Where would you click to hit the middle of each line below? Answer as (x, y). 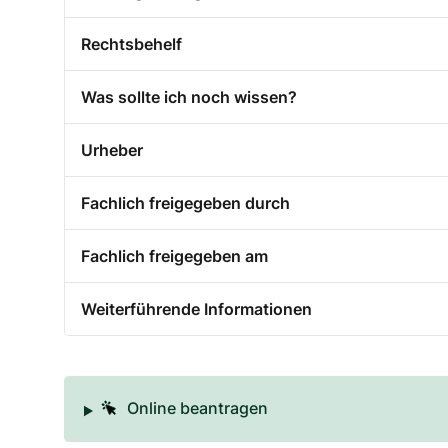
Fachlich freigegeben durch (185, 203)
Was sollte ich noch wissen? (189, 97)
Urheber (112, 150)
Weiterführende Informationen (196, 309)
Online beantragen (197, 408)
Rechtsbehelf (131, 44)
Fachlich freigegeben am (174, 256)
